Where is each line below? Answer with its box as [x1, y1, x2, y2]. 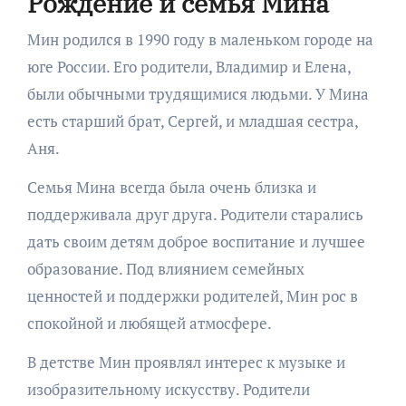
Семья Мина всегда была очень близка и [26, 176, 316, 198]
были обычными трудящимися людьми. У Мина [26, 82, 369, 104]
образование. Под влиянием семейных [26, 257, 304, 279]
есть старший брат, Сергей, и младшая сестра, [26, 110, 358, 131]
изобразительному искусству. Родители [26, 378, 310, 400]
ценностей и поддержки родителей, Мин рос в [26, 285, 358, 306]
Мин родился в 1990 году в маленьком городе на [26, 28, 373, 50]
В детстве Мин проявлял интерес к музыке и [26, 351, 345, 372]
